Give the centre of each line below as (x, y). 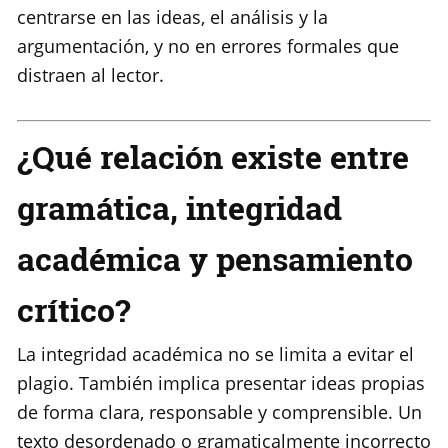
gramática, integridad (179, 208)
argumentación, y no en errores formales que (208, 46)
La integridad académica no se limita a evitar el (215, 354)
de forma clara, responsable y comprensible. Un (219, 412)
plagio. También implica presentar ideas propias (221, 383)
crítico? (73, 310)
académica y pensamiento (215, 259)
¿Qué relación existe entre (213, 157)
